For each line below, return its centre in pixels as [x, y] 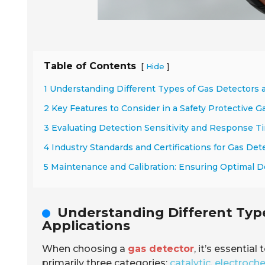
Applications [86, 226]
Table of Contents [90, 66]
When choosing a [85, 249]
